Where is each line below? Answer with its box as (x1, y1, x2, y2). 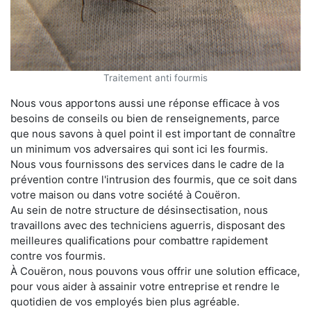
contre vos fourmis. (10, 249, 106, 263)
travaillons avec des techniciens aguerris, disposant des (10, 219, 285, 233)
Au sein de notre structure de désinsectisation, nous (10, 203, 268, 217)
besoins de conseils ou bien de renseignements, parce (10, 112, 280, 126)
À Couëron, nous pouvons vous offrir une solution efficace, (10, 264, 300, 278)
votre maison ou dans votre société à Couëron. (10, 188, 240, 202)
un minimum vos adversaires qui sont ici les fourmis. (10, 142, 268, 156)
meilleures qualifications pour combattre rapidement (10, 234, 268, 248)
